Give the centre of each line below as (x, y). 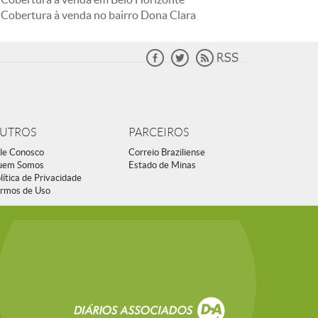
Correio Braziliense (167, 152)
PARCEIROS (159, 132)
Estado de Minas (162, 165)
